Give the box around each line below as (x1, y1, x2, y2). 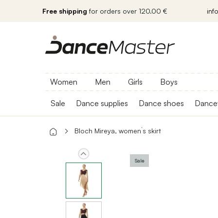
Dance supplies (76, 98, 128, 108)
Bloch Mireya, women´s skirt (74, 127, 161, 135)
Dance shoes (139, 98, 184, 108)
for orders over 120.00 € (87, 7, 167, 15)
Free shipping (42, 7, 87, 15)
